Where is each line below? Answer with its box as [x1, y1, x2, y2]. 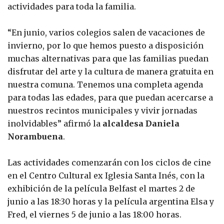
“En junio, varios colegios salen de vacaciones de [7, 27, 205, 37]
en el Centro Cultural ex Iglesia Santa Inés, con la [7, 170, 204, 180]
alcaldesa [102, 118, 143, 128]
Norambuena [7, 131, 63, 141]
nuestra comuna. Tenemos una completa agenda [7, 79, 203, 89]
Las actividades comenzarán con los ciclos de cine [7, 157, 211, 167]
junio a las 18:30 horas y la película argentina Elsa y [7, 196, 214, 206]
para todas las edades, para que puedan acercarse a [7, 92, 213, 102]
